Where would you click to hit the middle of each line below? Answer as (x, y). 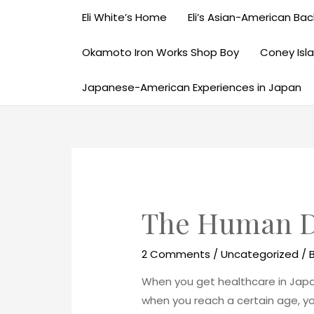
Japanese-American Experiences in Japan (192, 87)
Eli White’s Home (124, 17)
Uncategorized (260, 254)
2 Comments (176, 254)
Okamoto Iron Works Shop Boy (161, 52)
